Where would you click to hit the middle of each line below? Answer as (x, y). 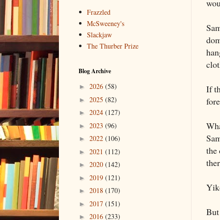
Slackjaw (100, 35)
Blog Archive (95, 71)
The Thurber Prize (113, 46)
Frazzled (99, 12)
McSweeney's (106, 24)
